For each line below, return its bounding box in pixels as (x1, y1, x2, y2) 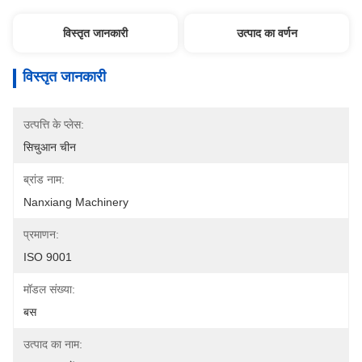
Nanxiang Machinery (23, 196, 128, 208)
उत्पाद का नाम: (23, 338, 82, 351)
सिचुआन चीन (23, 141, 76, 154)
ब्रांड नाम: (23, 173, 65, 186)
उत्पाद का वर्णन (236, 27, 297, 40)
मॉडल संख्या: (23, 283, 75, 296)
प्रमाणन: (23, 228, 59, 241)
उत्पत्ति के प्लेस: (23, 118, 84, 131)
